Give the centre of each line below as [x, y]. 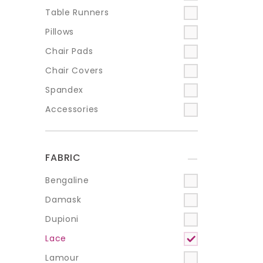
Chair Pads [69, 51]
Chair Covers [74, 71]
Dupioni [62, 219]
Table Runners [77, 13]
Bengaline [67, 181]
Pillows [60, 32]
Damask [63, 200]
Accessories [72, 109]
